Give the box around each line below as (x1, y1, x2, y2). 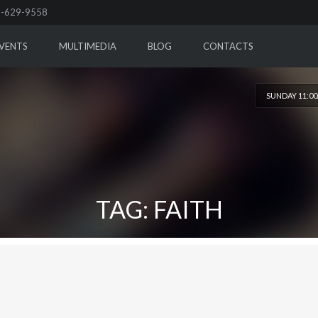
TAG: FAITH (95, 194, 223, 224)
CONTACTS (202, 40, 253, 52)
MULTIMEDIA (58, 40, 116, 52)
